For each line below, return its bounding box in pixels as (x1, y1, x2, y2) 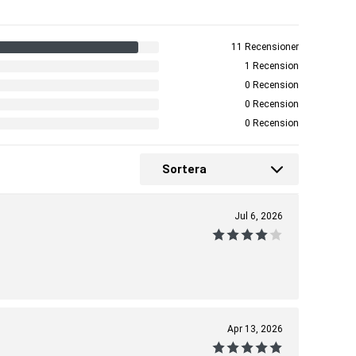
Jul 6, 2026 (234, 211, 283, 222)
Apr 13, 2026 (227, 323, 283, 335)
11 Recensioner (231, 41, 299, 52)
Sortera (162, 162, 207, 176)
